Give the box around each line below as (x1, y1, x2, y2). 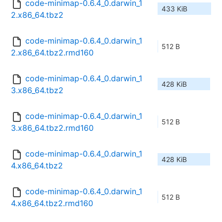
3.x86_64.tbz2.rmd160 (11, 123, 94, 133)
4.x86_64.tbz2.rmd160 (11, 198, 93, 209)
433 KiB (162, 4, 187, 13)
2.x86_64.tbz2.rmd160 (11, 48, 94, 58)
